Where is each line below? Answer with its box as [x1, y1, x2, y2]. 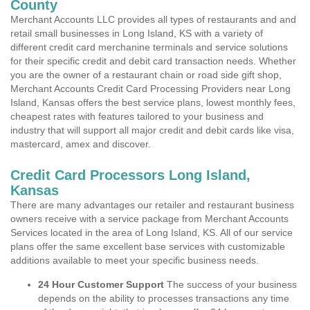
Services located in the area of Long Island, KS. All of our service [10, 227, 293, 238]
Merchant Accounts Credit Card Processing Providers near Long [10, 83, 291, 94]
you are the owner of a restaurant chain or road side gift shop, [10, 69, 282, 80]
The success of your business [164, 279, 297, 290]
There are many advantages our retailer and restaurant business [10, 199, 294, 210]
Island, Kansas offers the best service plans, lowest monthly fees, [10, 97, 295, 108]
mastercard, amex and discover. [10, 138, 151, 149]
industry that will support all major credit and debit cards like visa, [10, 125, 294, 136]
